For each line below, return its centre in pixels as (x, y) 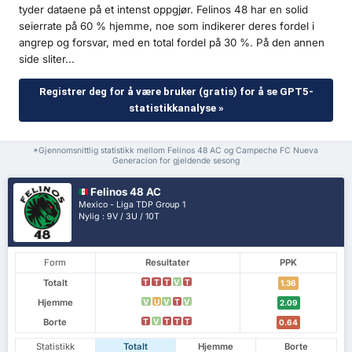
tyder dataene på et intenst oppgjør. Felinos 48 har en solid (163, 10)
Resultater (167, 262)
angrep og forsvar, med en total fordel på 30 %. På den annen (172, 43)
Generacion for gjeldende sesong (176, 161)
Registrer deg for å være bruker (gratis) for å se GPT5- (176, 92)
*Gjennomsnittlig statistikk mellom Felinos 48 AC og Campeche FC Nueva (176, 151)
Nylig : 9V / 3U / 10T (119, 217)
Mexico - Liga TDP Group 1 (132, 205)
